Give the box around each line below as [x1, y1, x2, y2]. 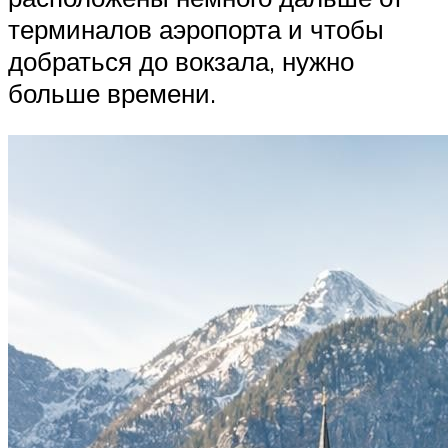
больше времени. [8, 76, 216, 109]
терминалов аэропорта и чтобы [8, 12, 384, 45]
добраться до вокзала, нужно [8, 44, 354, 77]
